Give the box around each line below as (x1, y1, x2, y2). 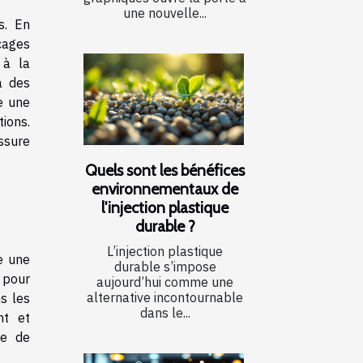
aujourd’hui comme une (96, 273, 233, 290)
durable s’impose (113, 258, 216, 275)
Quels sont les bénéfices (85, 160, 245, 180)
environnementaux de (92, 178, 238, 199)
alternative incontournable (87, 288, 243, 305)
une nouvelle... (123, 4, 207, 21)
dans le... (139, 304, 190, 321)
